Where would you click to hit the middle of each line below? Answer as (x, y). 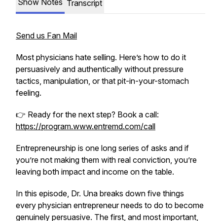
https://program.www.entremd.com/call (86, 126)
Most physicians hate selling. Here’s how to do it (101, 57)
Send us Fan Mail (46, 36)
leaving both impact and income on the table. (95, 172)
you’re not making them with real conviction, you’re (106, 160)
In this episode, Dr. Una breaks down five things (100, 193)
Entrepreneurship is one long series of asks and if (102, 148)
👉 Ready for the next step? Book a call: (87, 114)
